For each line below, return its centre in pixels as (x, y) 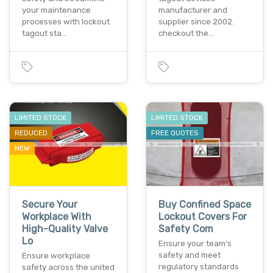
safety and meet (190, 255)
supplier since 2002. (196, 21)
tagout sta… (44, 33)
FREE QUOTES (175, 133)
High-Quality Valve (65, 229)
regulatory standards (199, 267)
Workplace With (57, 217)
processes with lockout (66, 21)
